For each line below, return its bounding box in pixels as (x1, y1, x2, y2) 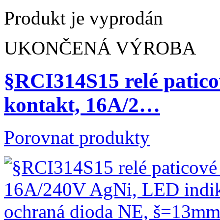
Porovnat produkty (4, 127, 150, 148)
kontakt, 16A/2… (4, 93, 160, 116)
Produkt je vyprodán (4, 7, 163, 28)
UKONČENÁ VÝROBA (4, 37, 196, 58)
